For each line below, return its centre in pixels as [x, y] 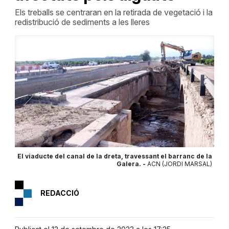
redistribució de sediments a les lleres [82, 22]
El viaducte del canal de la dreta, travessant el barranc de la [114, 156]
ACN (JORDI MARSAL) [179, 164]
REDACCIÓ [60, 193]
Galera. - [132, 164]
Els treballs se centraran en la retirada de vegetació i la [113, 12]
